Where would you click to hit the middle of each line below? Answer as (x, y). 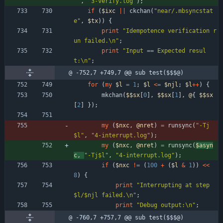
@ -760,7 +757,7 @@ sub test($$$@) (126, 217)
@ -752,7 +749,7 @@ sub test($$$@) (126, 72)
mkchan (112, 95)
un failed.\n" (96, 41)
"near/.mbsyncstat (183, 11)
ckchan (140, 11)
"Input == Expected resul (164, 51)
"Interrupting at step (173, 185)
